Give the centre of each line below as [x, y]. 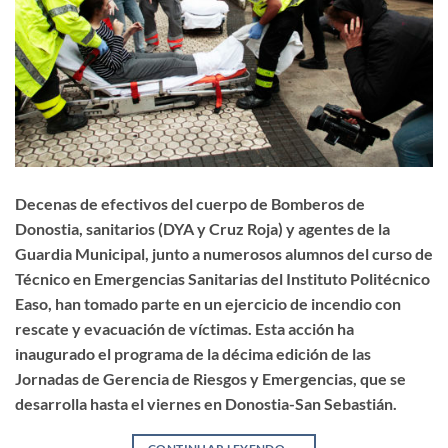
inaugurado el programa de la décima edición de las [193, 354]
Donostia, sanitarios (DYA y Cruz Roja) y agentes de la [202, 229]
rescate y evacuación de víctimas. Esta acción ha [184, 329]
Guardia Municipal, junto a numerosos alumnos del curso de [224, 254]
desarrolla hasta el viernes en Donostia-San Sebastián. [206, 404]
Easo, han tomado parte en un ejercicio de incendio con [208, 304]
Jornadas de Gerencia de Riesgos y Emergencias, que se [210, 379]
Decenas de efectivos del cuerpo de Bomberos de [190, 204]
